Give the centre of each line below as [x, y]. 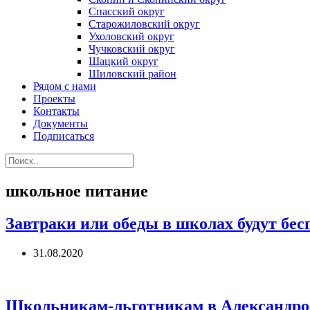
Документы [61, 124]
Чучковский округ [132, 49]
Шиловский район [133, 74]
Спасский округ [127, 11]
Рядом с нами [65, 86]
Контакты [56, 111]
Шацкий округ [124, 61]
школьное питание [77, 191]
